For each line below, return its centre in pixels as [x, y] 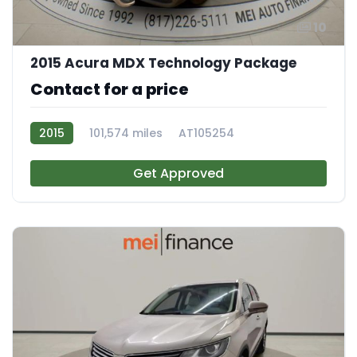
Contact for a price [110, 89]
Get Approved [178, 173]
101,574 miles [126, 133]
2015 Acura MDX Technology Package [163, 63]
